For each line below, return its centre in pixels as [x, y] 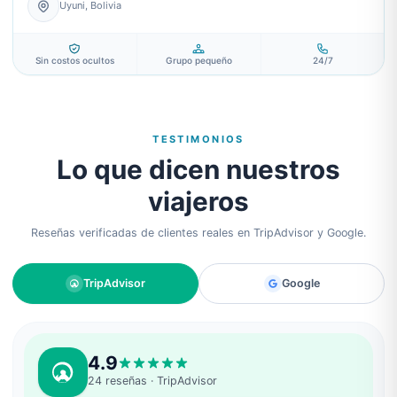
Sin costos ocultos [74, 60]
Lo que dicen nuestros [198, 169]
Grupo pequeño [198, 60]
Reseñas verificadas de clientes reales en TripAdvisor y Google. [198, 232]
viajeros [198, 201]
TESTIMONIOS [198, 139]
